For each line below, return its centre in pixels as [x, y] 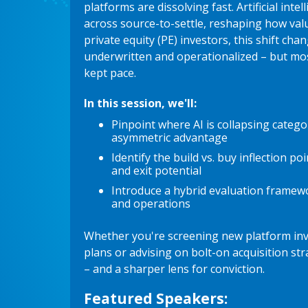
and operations [151, 203]
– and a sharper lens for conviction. [174, 268]
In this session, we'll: [140, 103]
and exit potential [156, 170]
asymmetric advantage [169, 137]
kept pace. [110, 73]
